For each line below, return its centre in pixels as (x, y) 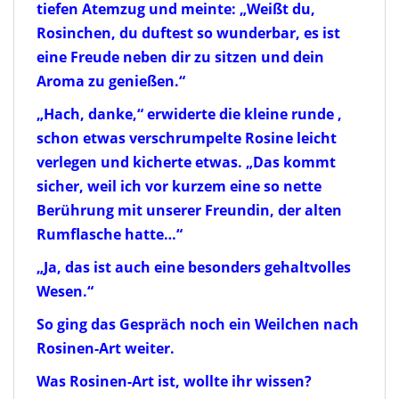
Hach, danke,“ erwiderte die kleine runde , (193, 114)
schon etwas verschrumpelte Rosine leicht (187, 138)
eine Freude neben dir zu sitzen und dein (180, 57)
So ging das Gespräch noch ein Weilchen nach (198, 324)
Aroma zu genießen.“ (111, 81)
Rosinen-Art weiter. (106, 348)
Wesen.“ (65, 291)
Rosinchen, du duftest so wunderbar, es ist (188, 33)
